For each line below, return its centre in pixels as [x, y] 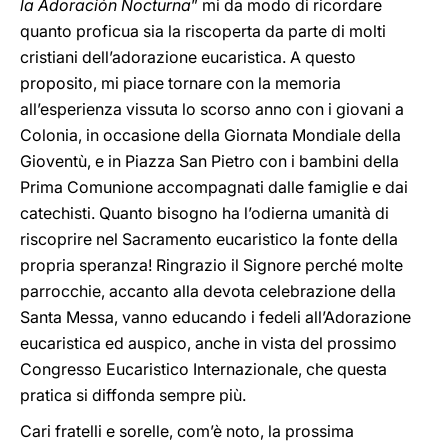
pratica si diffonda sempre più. [133, 395]
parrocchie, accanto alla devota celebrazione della [208, 291]
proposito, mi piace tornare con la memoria [180, 83]
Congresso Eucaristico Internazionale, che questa [203, 369]
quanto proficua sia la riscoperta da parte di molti [203, 31]
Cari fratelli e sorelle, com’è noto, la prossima [187, 431]
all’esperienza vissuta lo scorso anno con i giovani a [212, 109]
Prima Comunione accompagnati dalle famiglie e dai [214, 187]
